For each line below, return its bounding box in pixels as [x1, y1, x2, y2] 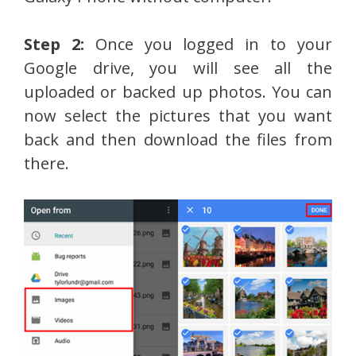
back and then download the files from [24, 128, 332, 150]
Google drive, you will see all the [24, 56, 332, 79]
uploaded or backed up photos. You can [24, 80, 332, 103]
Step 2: [24, 33, 95, 55]
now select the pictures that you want [24, 104, 332, 126]
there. [24, 152, 69, 174]
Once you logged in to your [95, 33, 333, 55]
